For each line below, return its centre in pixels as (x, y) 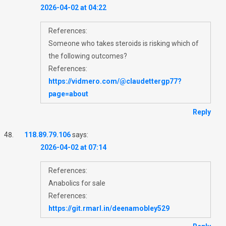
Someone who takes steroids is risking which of (124, 43)
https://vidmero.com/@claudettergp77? (115, 81)
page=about (68, 94)
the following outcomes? (88, 56)
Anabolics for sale (77, 183)
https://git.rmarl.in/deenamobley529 (109, 208)
